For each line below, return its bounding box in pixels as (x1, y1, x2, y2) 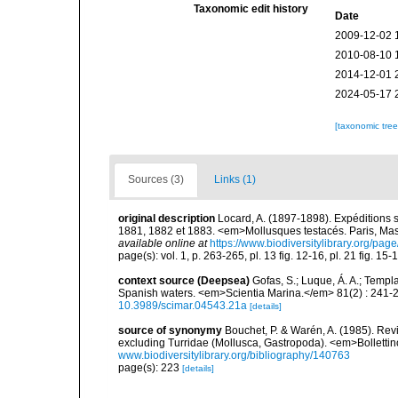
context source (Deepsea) (118, 275, 250, 287)
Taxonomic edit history (194, 3, 309, 15)
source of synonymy (118, 324, 222, 337)
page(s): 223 (118, 362, 182, 374)
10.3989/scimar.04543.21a (118, 299, 247, 312)
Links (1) (214, 173, 256, 186)
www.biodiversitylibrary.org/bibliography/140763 (118, 349, 350, 362)
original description (118, 212, 215, 225)
